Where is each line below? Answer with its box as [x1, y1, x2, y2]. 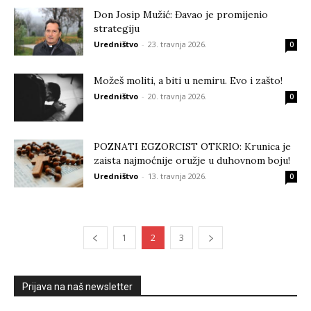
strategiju [94, 22, 140, 35]
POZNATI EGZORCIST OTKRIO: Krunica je [94, 140, 291, 153]
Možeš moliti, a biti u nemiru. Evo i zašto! [94, 74, 283, 87]
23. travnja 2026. [148, 39, 207, 49]
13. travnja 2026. [148, 171, 207, 181]
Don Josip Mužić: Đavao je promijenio [94, 8, 268, 21]
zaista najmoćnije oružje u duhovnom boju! [94, 154, 290, 167]
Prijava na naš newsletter [22, 281, 133, 292]
